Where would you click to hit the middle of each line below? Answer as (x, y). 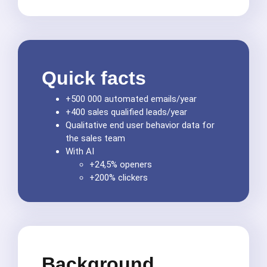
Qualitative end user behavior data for (140, 125)
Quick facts (94, 78)
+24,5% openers (121, 165)
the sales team (95, 139)
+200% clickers (119, 178)
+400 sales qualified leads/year (126, 112)
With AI (80, 152)
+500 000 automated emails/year (131, 99)
